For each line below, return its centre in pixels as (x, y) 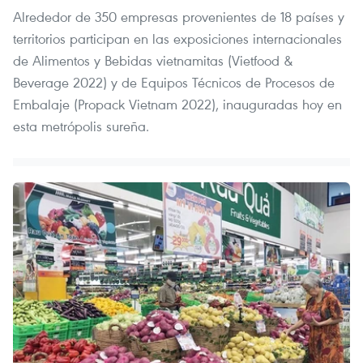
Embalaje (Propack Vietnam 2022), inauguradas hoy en (177, 105)
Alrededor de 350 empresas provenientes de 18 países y (179, 17)
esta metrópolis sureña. (81, 126)
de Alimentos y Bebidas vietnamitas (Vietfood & (153, 61)
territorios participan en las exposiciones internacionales (177, 39)
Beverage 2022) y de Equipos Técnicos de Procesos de (174, 83)
